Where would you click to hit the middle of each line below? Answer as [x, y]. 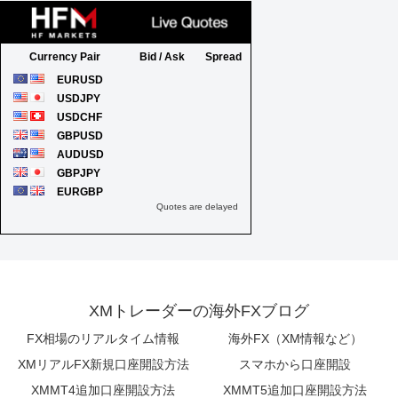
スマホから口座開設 [295, 365]
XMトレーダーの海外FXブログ [199, 311]
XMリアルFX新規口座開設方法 [103, 365]
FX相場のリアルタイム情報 [103, 339]
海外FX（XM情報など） [295, 339]
